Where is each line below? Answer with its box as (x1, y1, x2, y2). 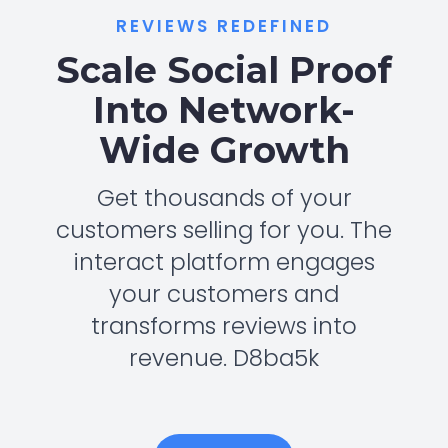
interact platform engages (73, 246, 375, 279)
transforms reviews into (91, 310, 357, 343)
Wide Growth (98, 128, 350, 173)
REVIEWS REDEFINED (116, 14, 332, 39)
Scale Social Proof (56, 48, 392, 93)
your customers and (109, 278, 339, 311)
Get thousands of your (96, 182, 352, 215)
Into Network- (93, 88, 355, 133)
